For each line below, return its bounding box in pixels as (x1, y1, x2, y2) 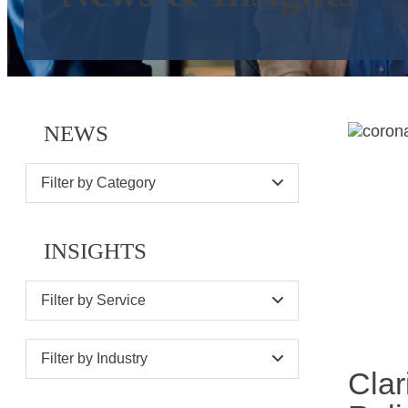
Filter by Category (41, 175, 156, 190)
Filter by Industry (41, 351, 148, 366)
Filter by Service (41, 292, 146, 308)
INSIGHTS (44, 238, 147, 263)
